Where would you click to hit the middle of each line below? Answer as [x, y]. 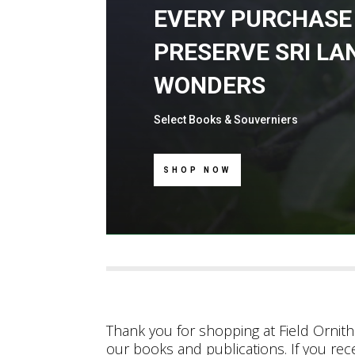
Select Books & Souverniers [227, 120]
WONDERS [210, 85]
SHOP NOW [198, 170]
